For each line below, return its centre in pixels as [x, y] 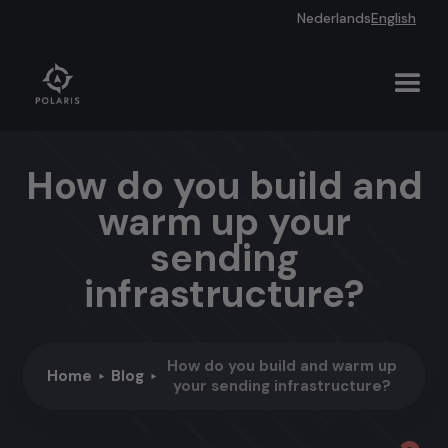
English [393, 18]
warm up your [224, 222]
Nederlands [334, 18]
